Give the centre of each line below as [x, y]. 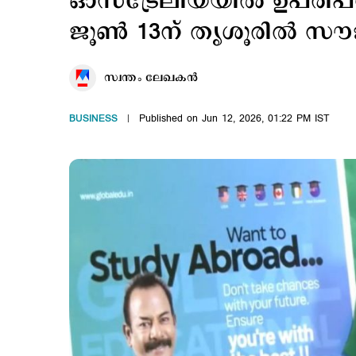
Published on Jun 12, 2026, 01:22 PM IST [234, 118]
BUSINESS [93, 118]
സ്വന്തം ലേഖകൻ [151, 78]
